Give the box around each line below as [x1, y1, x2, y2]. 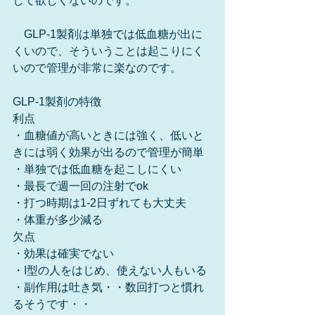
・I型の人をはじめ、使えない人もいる [13, 264, 207, 276]
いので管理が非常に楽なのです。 [13, 62, 181, 74]
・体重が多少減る [13, 214, 103, 226]
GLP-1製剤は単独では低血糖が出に [13, 28, 202, 40]
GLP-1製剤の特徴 [13, 96, 101, 108]
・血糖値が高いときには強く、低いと [13, 129, 204, 141]
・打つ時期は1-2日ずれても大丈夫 [13, 197, 186, 209]
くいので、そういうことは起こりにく [13, 45, 204, 57]
